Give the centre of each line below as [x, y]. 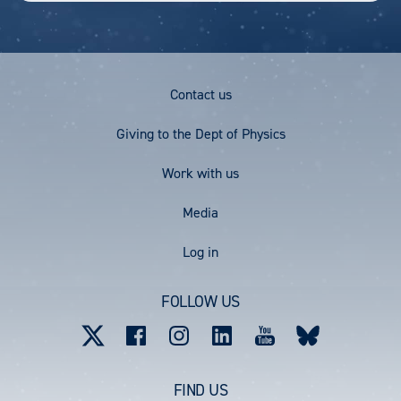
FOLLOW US [200, 301]
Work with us [200, 173]
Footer [47, 101]
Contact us [200, 94]
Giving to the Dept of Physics [200, 133]
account [54, 290]
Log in [200, 252]
